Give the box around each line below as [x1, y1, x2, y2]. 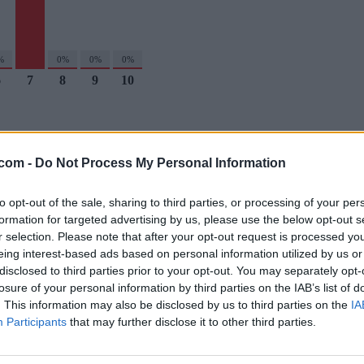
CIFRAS [12, 227, 51, 243]
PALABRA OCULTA [151, 227, 248, 243]
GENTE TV [80, 338, 131, 353]
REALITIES [258, 338, 314, 353]
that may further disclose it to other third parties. [67, 314, 316, 328]
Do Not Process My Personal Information [35, 155, 286, 170]
